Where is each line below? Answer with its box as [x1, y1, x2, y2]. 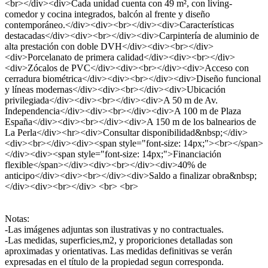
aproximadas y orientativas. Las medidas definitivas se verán [5, 246, 232, 256]
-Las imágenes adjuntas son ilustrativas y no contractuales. [5, 224, 224, 234]
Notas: [5, 214, 29, 224]
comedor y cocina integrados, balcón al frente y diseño [5, 9, 210, 19]
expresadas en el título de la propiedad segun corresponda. [5, 257, 224, 267]
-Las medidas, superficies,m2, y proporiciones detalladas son [5, 235, 233, 245]
